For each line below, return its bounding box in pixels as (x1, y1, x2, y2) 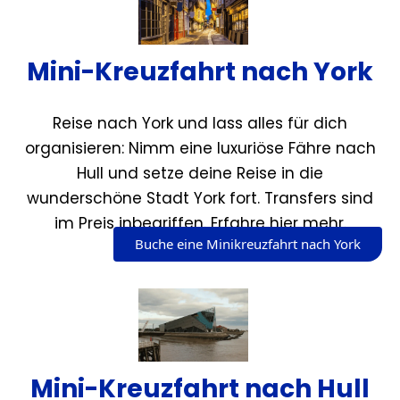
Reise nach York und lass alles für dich (53, 112, 347, 135)
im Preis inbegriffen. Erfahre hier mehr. (54, 212, 346, 235)
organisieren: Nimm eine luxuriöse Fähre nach (24, 137, 376, 160)
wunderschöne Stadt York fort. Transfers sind (27, 187, 373, 210)
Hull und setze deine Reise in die (77, 162, 323, 185)
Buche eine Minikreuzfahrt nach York (135, 235, 361, 254)
